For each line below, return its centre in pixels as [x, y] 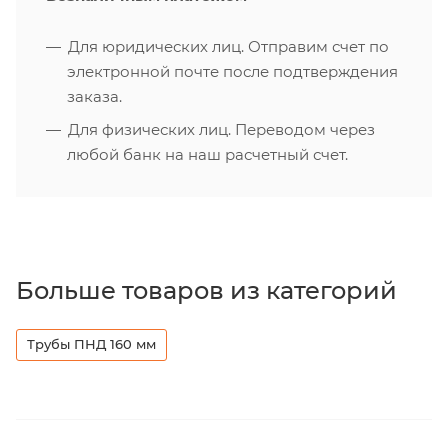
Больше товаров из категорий [206, 291]
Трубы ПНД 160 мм [91, 344]
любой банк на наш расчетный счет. [207, 155]
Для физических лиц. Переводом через [221, 130]
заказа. [94, 97]
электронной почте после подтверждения [232, 72]
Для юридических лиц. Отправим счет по [228, 47]
